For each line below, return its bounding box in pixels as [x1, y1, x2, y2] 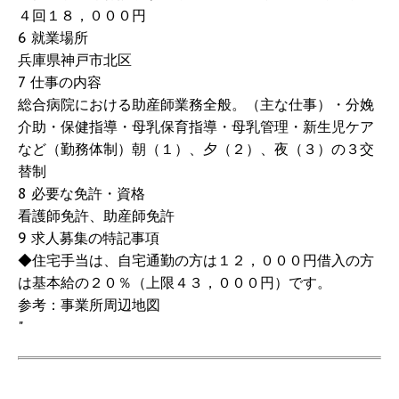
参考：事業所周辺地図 [18, 295, 160, 313]
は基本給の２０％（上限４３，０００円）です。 [18, 273, 331, 291]
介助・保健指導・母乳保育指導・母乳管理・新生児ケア [18, 117, 374, 135]
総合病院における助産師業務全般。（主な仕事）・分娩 [18, 94, 374, 113]
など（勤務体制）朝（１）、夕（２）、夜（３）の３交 [18, 139, 374, 158]
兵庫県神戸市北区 [18, 50, 132, 69]
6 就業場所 [18, 28, 88, 46]
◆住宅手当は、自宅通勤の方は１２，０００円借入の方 [18, 250, 374, 269]
